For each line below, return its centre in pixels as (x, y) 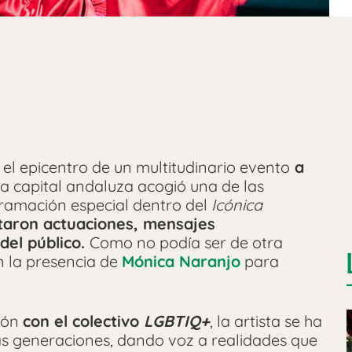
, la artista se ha (266, 321)
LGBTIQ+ (177, 321)
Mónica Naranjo (181, 261)
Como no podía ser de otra (186, 242)
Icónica (237, 204)
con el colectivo (83, 321)
